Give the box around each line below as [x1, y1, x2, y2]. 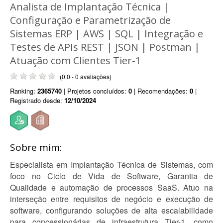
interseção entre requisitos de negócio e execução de [10, 193, 213, 205]
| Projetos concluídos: [62, 86, 128, 96]
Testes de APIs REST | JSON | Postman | [10, 40, 200, 54]
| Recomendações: [132, 86, 190, 96]
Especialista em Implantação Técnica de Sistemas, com [10, 159, 213, 170]
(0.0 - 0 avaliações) [60, 72, 111, 81]
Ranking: [10, 86, 37, 96]
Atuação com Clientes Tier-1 [10, 54, 141, 67]
